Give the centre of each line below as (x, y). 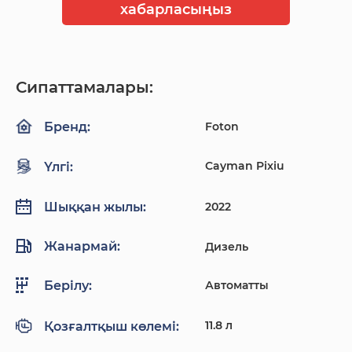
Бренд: (67, 126)
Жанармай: (82, 247)
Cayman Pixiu (244, 165)
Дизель (226, 246)
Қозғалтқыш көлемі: (112, 326)
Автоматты (236, 285)
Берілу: (68, 286)
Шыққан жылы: (95, 207)
